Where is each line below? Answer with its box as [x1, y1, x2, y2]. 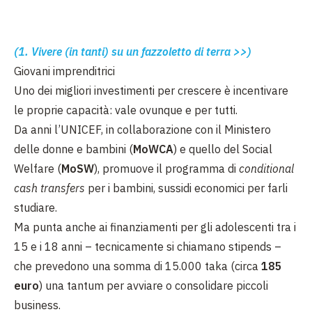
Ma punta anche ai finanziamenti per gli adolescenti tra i [14, 220, 296, 234]
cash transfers [14, 181, 85, 195]
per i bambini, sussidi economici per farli [85, 181, 288, 195]
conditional [239, 162, 294, 175]
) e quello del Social [173, 142, 272, 156]
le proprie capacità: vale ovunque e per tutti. [14, 103, 237, 117]
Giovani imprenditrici [14, 64, 115, 78]
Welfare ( [14, 162, 61, 175]
